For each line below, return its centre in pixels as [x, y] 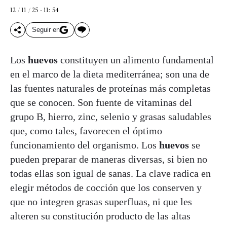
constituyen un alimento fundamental [136, 60]
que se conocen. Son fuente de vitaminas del [101, 102]
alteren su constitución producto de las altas [100, 216]
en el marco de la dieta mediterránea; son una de [110, 74]
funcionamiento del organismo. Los [85, 145]
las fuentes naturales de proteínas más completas [110, 88]
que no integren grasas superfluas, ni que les [101, 201]
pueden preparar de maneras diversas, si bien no [109, 159]
